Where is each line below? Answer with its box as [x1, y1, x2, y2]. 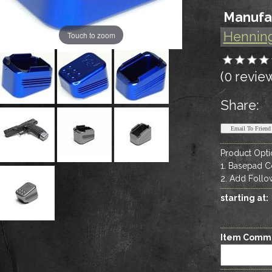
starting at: [220, 192, 268, 203]
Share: [220, 97, 259, 113]
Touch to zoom [67, 29, 115, 40]
